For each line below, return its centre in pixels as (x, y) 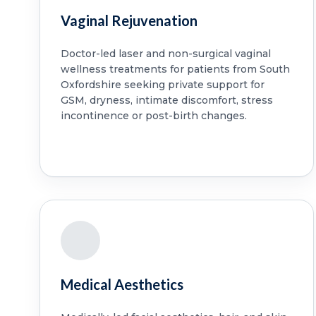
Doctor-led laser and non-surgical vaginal (165, 53)
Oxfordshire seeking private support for (162, 84)
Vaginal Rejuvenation (129, 20)
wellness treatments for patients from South (175, 69)
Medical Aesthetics (122, 284)
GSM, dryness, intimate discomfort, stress (166, 100)
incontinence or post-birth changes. (153, 115)
